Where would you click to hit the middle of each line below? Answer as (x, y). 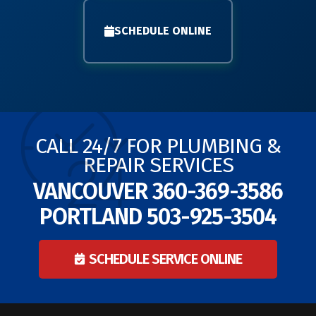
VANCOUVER (93, 192)
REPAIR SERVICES (158, 165)
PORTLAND (93, 217)
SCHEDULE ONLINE (163, 31)
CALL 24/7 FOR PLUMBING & (158, 146)
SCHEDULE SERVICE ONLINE (165, 259)
